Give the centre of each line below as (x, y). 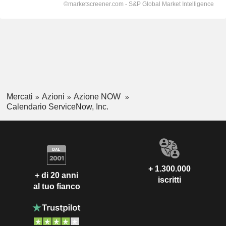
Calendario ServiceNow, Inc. (57, 107)
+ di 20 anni (56, 175)
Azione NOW (98, 96)
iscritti (169, 180)
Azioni (53, 96)
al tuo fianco (56, 186)
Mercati (19, 96)
